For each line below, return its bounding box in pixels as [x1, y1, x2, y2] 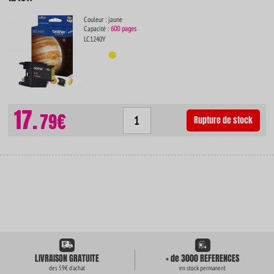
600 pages [111, 24, 137, 33]
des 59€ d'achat [49, 264, 86, 272]
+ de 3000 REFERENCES [166, 252, 240, 265]
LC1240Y [84, 34, 106, 43]
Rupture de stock [193, 114, 253, 127]
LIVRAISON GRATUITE [35, 252, 100, 265]
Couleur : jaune [84, 15, 123, 24]
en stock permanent [179, 264, 226, 272]
